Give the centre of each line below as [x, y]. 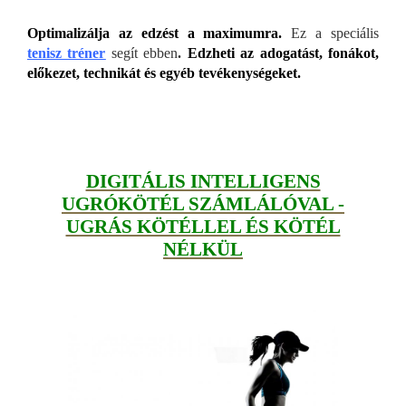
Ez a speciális [335, 34]
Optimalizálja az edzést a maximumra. [155, 34]
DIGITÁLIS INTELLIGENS [203, 182]
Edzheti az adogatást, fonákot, [283, 53]
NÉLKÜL [203, 250]
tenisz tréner [67, 53]
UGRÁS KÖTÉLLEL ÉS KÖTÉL [203, 227]
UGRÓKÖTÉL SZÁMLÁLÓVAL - [203, 204]
